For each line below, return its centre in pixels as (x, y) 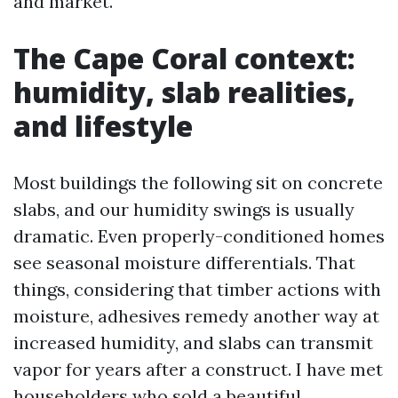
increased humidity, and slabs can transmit (193, 342)
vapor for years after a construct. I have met (198, 369)
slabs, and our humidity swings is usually (184, 209)
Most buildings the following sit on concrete (198, 183)
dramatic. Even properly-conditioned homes (199, 236)
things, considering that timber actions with (197, 289)
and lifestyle (103, 126)
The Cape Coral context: (184, 58)
